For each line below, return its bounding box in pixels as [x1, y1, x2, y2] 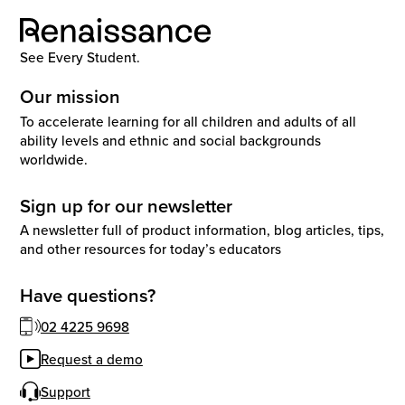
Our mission [20, 83, 121, 110]
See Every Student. [20, 47, 141, 68]
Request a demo [40, 349, 143, 370]
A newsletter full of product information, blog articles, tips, [20, 219, 385, 240]
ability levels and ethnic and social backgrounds [20, 129, 322, 150]
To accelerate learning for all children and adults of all [20, 110, 357, 131]
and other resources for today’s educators [20, 238, 282, 259]
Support [40, 381, 90, 402]
